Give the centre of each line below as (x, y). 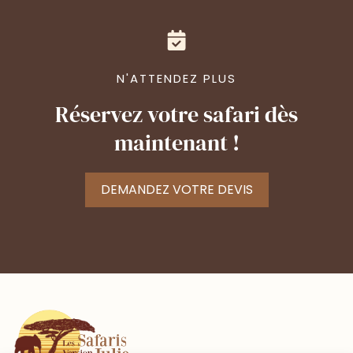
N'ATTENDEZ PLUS (176, 78)
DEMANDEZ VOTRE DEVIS (176, 189)
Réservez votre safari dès (176, 114)
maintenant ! (176, 142)
